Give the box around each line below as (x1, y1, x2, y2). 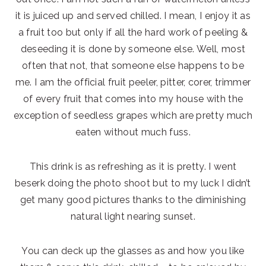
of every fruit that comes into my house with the (23, 93, 243, 104)
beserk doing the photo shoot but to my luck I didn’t (15, 177, 251, 189)
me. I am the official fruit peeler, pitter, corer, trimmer (15, 76, 251, 88)
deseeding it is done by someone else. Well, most (20, 43, 246, 55)
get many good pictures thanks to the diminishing (20, 194, 246, 205)
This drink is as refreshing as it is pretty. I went (29, 160, 237, 172)
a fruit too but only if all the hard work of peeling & (18, 26, 248, 38)
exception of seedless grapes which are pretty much (13, 109, 252, 121)
